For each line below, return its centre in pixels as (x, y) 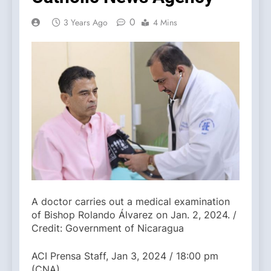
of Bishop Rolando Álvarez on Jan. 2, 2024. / (134, 215)
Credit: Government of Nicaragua (108, 228)
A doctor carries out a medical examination (131, 202)
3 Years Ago (86, 23)
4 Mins (165, 23)
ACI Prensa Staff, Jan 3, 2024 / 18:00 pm (125, 256)
